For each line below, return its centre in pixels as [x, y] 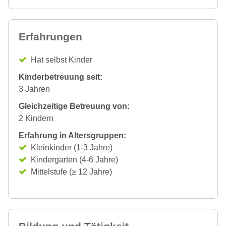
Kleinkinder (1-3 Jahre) [72, 148]
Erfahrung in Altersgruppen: [72, 135]
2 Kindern [36, 118]
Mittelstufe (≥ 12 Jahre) [71, 172]
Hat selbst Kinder [62, 60]
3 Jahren [34, 89]
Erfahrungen [50, 37]
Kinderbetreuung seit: [61, 77]
